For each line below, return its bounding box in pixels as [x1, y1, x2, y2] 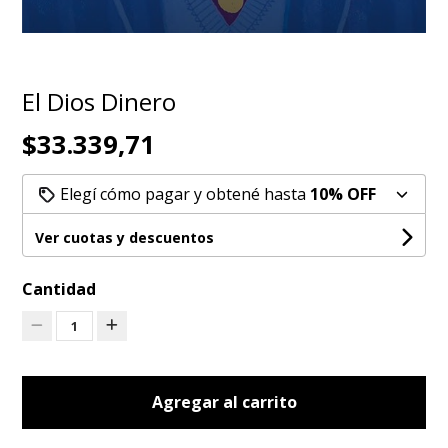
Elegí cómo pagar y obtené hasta [56, 182, 311, 205]
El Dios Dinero [22, 84, 177, 118]
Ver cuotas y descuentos [35, 227, 215, 247]
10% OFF [310, 182, 377, 205]
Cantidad [22, 277, 97, 300]
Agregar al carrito [151, 390, 297, 413]
